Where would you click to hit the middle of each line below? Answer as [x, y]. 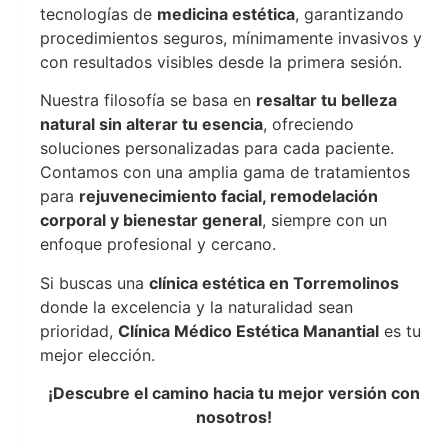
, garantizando [349, 14]
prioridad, [79, 330]
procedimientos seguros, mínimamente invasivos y [231, 38]
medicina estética [226, 14]
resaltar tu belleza [326, 100]
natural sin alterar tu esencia [151, 124]
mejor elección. [97, 354]
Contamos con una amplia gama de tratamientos [225, 172]
